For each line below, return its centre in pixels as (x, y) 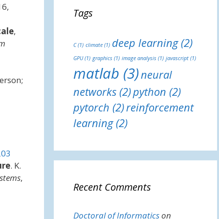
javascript (177, 58)
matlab (96, 73)
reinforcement (160, 107)
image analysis (139, 58)
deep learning (145, 43)
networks (95, 92)
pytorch (91, 107)
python (149, 92)
